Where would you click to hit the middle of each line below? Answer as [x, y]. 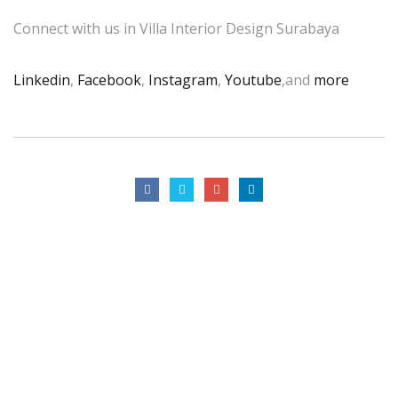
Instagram [183, 80]
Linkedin [42, 80]
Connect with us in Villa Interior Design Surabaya [176, 28]
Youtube [253, 80]
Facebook [109, 80]
